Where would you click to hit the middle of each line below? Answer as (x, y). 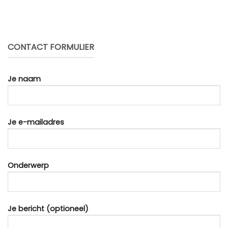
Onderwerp (28, 166)
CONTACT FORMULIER (51, 47)
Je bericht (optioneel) (48, 208)
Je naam (24, 79)
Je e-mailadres (36, 122)
